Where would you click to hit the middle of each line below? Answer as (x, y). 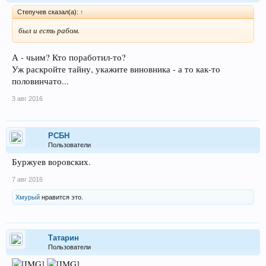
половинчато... (40, 81)
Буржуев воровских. (51, 161)
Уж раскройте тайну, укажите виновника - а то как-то (116, 69)
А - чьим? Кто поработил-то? (69, 57)
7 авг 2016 (27, 179)
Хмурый (28, 197)
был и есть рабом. (49, 30)
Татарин (64, 237)
